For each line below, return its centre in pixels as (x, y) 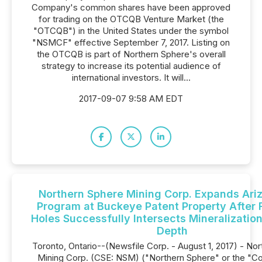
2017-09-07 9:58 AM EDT (131, 99)
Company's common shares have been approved (131, 7)
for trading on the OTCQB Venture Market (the (131, 19)
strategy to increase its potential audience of (131, 66)
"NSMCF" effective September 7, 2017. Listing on (131, 42)
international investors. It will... (131, 77)
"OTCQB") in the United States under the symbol (131, 31)
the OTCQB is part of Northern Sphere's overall (131, 54)
